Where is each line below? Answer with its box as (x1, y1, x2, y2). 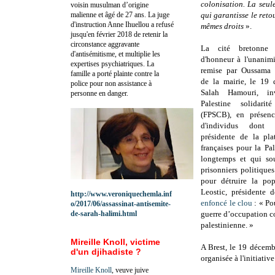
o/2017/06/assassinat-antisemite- (71, 199, 171, 208)
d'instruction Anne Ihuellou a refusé (71, 20, 174, 29)
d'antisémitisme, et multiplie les (71, 49, 160, 58)
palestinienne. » (201, 220, 254, 230)
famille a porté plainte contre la (71, 69, 159, 78)
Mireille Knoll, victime (71, 236, 160, 247)
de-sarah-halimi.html (71, 209, 137, 218)
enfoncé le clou (201, 198, 253, 208)
